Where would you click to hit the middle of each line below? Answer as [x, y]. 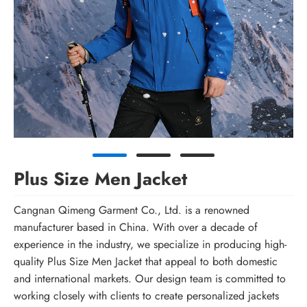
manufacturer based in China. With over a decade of [136, 228]
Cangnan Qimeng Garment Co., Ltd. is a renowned [132, 210]
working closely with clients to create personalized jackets [146, 296]
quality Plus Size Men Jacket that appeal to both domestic [146, 262]
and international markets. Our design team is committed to [150, 279]
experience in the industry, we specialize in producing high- [150, 245]
